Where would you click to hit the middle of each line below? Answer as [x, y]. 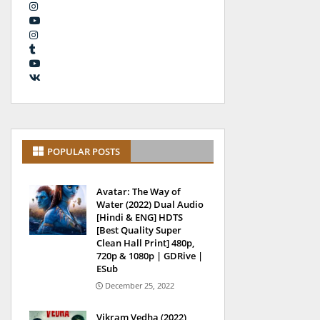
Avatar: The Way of [139, 191]
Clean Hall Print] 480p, [145, 243]
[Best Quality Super [139, 230]
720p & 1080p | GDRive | [150, 256]
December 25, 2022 [140, 285]
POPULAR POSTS [84, 151]
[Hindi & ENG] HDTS [140, 217]
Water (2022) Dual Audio [150, 204]
